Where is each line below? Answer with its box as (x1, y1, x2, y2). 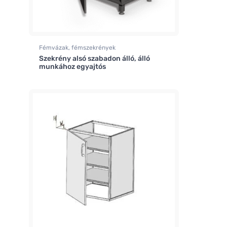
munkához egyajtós (39, 62, 106, 71)
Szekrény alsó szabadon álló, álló (39, 54, 150, 63)
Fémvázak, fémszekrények (39, 44, 116, 51)
